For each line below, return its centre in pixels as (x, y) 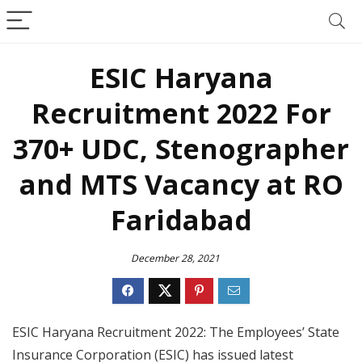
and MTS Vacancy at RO (181, 184)
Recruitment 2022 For (181, 113)
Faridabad (181, 220)
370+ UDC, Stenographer (181, 149)
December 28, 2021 (175, 258)
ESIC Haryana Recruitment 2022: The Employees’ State (176, 332)
